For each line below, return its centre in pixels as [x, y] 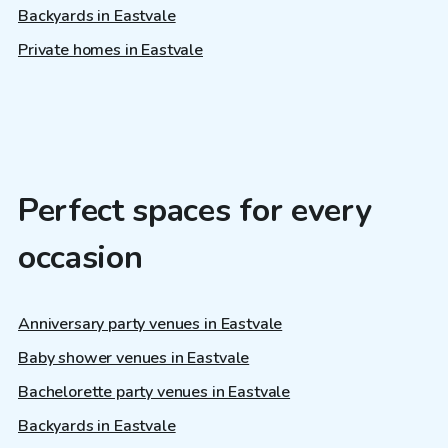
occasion [80, 257]
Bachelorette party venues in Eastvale [154, 392]
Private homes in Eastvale [110, 49]
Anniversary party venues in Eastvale [150, 324]
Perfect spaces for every [195, 210]
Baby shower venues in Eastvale [134, 358]
